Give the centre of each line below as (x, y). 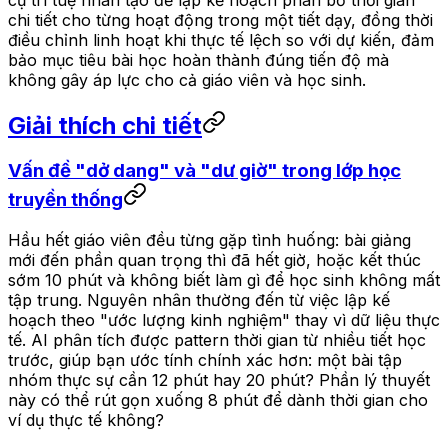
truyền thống (65, 200)
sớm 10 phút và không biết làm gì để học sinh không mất (224, 280)
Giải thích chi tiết (105, 125)
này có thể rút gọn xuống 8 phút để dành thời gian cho (218, 400)
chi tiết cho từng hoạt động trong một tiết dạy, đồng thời (220, 19)
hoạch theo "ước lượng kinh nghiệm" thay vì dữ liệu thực (224, 320)
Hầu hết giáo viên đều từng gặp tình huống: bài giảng (209, 240)
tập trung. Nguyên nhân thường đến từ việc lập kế (199, 300)
